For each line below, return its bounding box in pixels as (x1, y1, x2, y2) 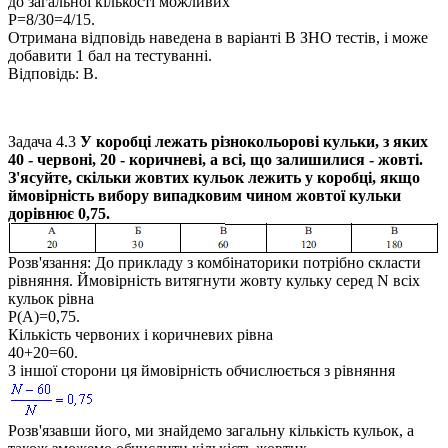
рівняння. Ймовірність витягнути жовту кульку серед (8, 271, 377, 289)
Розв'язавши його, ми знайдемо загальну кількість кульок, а (8, 421, 414, 439)
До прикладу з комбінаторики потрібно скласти (91, 253, 421, 271)
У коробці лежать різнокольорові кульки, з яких (80, 132, 428, 150)
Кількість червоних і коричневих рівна (8, 325, 273, 343)
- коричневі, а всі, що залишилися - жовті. (120, 150, 423, 168)
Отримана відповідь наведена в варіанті (8, 28, 285, 46)
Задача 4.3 (8, 132, 76, 150)
